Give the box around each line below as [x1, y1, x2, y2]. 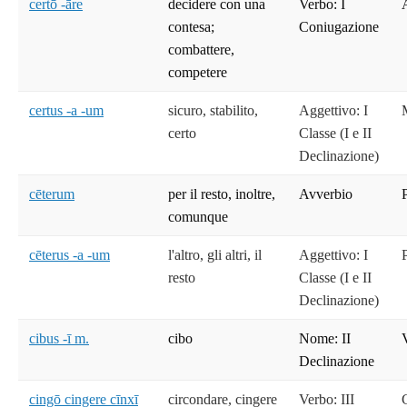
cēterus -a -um [29, 247, 110, 263]
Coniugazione [299, 19, 379, 35]
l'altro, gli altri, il [168, 247, 262, 263]
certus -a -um [29, 103, 104, 119]
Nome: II [299, 331, 351, 347]
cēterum [29, 186, 74, 203]
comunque [168, 209, 228, 225]
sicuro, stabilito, [168, 103, 258, 119]
